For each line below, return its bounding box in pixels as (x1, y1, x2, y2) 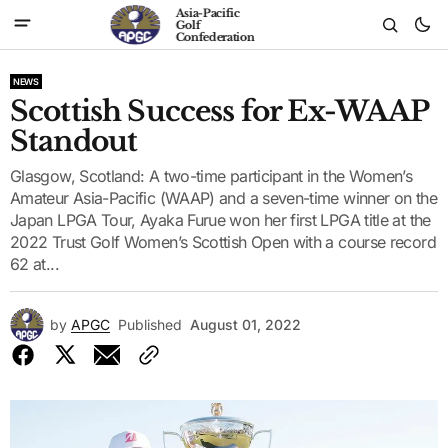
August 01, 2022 (190, 316, 301, 333)
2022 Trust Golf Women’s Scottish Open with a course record (10, 232, 436, 252)
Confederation (175, 29, 255, 44)
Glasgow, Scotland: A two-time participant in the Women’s (10, 166, 413, 186)
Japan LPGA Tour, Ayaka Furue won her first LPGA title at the (10, 210, 431, 230)
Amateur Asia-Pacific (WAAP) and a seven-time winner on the (10, 188, 437, 208)
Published (118, 316, 182, 333)
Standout (10, 124, 138, 159)
